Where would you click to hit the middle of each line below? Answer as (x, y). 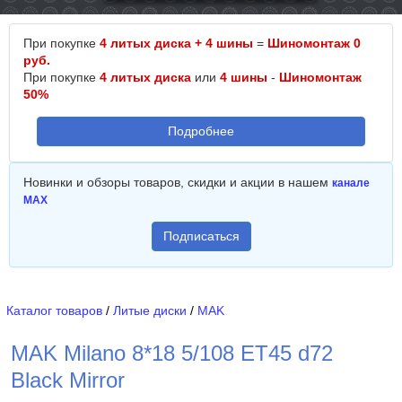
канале (351, 183)
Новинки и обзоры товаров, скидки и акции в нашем (178, 182)
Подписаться (201, 236)
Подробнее (201, 131)
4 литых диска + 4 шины (176, 43)
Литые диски (150, 310)
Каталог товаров (54, 310)
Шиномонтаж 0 (314, 43)
